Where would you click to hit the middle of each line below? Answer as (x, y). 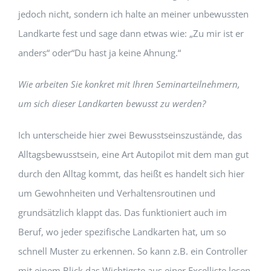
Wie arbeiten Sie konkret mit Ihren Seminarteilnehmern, (129, 84)
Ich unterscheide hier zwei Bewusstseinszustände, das (130, 135)
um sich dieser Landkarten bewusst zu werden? (112, 103)
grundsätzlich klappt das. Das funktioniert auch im (122, 212)
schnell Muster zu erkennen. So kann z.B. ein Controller (132, 251)
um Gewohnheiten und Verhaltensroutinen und (116, 193)
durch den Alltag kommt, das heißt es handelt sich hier (131, 173)
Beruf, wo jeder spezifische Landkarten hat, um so (122, 231)
